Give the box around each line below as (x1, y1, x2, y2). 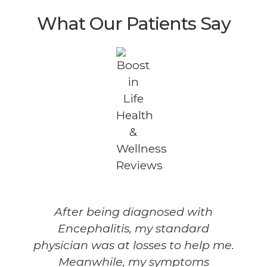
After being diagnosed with (54, 204, 213, 219)
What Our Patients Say (36, 12, 231, 35)
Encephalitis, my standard (58, 221, 210, 235)
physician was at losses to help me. (33, 237, 234, 252)
